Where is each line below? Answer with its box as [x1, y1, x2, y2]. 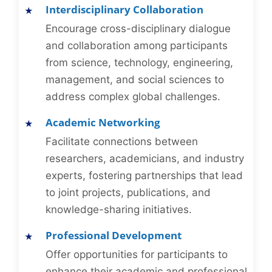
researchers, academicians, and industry [46, 152, 244, 165]
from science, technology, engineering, [46, 56, 233, 69]
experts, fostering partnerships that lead [46, 169, 243, 182]
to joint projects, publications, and [46, 186, 211, 199]
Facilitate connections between [46, 135, 198, 148]
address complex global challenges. [46, 90, 220, 103]
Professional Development [46, 228, 182, 243]
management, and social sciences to [46, 73, 224, 86]
